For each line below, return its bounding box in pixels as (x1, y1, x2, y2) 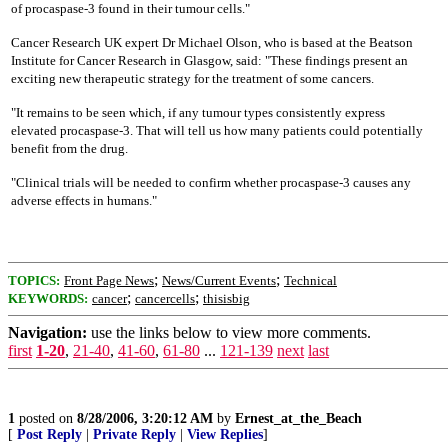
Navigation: (8, 324, 87, 341)
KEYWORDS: (8, 291, 88, 306)
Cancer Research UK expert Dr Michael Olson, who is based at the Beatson (11, 35, 413, 50)
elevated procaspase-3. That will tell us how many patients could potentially (11, 123, 423, 138)
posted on (15, 411, 77, 426)
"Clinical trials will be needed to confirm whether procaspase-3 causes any (11, 175, 411, 190)
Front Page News (64, 273, 154, 288)
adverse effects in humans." (11, 193, 157, 208)
